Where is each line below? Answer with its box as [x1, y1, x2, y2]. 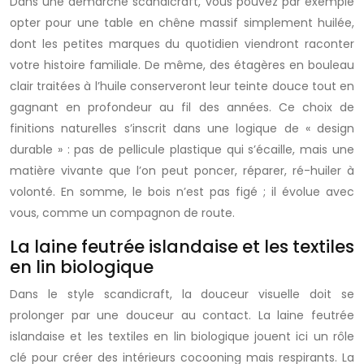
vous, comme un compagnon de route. [10, 205, 235, 221]
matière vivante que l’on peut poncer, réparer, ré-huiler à [10, 162, 354, 179]
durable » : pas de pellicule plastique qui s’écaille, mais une [10, 141, 354, 158]
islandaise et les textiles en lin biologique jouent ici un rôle [10, 328, 354, 344]
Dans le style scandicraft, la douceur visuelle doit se [10, 286, 354, 302]
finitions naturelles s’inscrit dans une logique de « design [10, 120, 354, 136]
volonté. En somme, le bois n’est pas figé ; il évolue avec [10, 184, 354, 200]
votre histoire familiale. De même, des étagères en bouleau [10, 57, 354, 73]
